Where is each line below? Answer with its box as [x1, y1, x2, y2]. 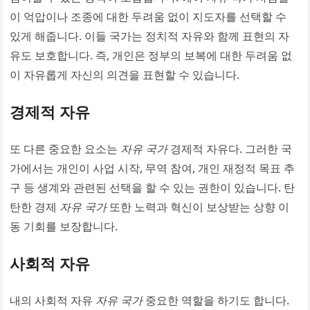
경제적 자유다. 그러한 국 [167, 141, 293, 156]
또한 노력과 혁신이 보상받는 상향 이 [107, 199, 290, 215]
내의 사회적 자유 [10, 293, 96, 308]
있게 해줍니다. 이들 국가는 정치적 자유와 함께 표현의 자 [10, 28, 290, 44]
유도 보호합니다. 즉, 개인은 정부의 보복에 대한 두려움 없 [10, 48, 293, 63]
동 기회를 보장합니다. [10, 219, 118, 234]
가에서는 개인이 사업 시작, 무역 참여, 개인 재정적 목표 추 [10, 161, 295, 176]
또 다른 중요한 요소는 [10, 141, 121, 156]
